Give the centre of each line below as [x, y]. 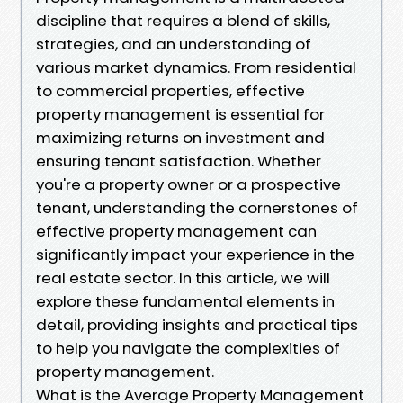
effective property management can [176, 231]
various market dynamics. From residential [196, 67]
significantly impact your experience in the [195, 254]
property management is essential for [180, 114]
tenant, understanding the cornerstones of [197, 207]
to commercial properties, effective [170, 90]
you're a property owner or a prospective [188, 184]
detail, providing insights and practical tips [197, 324]
